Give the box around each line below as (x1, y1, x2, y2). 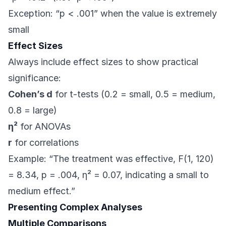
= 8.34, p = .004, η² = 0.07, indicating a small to (8, 169, 209, 181)
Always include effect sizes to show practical (8, 56, 198, 68)
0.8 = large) (8, 105, 57, 116)
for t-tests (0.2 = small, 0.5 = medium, (52, 89, 215, 100)
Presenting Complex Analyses (8, 202, 142, 213)
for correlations (12, 137, 79, 148)
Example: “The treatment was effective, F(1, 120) (8, 153, 214, 164)
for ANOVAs (18, 121, 71, 132)
